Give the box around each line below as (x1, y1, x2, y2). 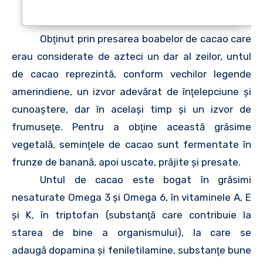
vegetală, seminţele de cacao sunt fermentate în (12, 138, 251, 150)
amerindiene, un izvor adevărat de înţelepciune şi (12, 85, 251, 97)
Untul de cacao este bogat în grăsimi (40, 173, 251, 186)
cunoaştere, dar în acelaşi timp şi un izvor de (12, 103, 251, 115)
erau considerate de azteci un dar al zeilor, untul (12, 50, 251, 62)
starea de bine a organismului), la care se (12, 226, 251, 238)
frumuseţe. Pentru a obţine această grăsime (12, 120, 251, 133)
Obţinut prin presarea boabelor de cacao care (40, 32, 251, 45)
